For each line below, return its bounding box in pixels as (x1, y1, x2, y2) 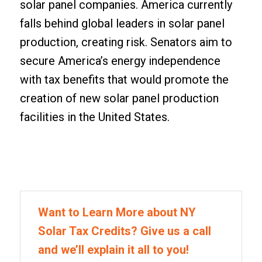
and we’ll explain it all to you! (37, 242, 189, 257)
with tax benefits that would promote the (19, 72, 229, 87)
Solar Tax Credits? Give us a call (37, 223, 211, 238)
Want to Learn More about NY (37, 205, 196, 219)
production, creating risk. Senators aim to (19, 35, 232, 49)
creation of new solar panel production (19, 91, 219, 105)
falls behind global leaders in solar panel (19, 16, 225, 30)
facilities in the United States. (19, 109, 170, 124)
